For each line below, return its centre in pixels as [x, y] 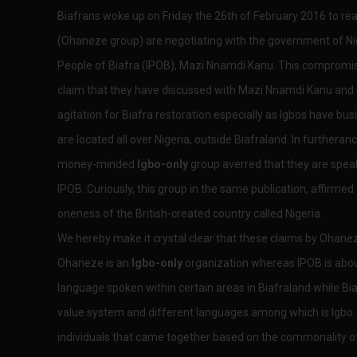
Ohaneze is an [94, 263]
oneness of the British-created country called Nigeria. [190, 213]
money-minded [97, 164]
